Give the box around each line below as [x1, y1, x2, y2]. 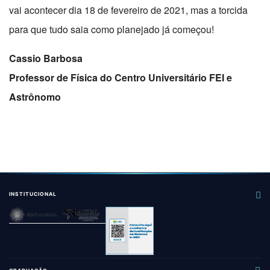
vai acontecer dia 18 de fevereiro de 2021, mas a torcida [9, 3, 248, 17]
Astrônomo [9, 90, 61, 104]
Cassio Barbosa [9, 51, 83, 66]
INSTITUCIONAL [9, 191, 57, 198]
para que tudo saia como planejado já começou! [9, 22, 214, 37]
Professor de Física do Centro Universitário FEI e [9, 71, 232, 85]
